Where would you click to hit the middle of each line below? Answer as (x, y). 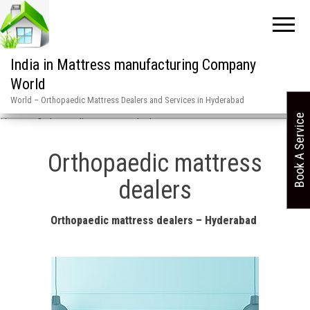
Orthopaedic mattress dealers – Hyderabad (155, 220)
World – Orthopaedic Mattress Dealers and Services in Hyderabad (127, 100)
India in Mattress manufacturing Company (133, 64)
